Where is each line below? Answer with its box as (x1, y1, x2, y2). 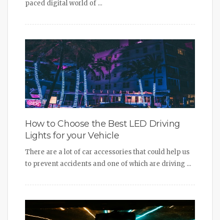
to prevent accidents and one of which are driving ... (25, 159, 191, 168)
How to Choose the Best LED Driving (25, 118, 181, 129)
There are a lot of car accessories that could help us (25, 147, 190, 156)
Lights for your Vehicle (25, 130, 119, 141)
